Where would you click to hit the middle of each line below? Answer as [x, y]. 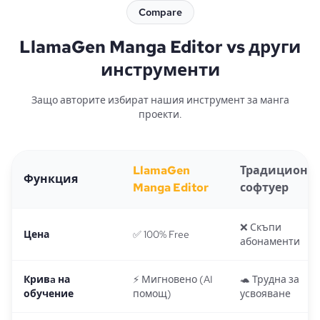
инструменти [160, 70]
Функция [51, 179]
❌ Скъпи [261, 227]
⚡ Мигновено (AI [173, 280]
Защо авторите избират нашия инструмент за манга [160, 100]
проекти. [160, 115]
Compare [160, 12]
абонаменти [270, 242]
